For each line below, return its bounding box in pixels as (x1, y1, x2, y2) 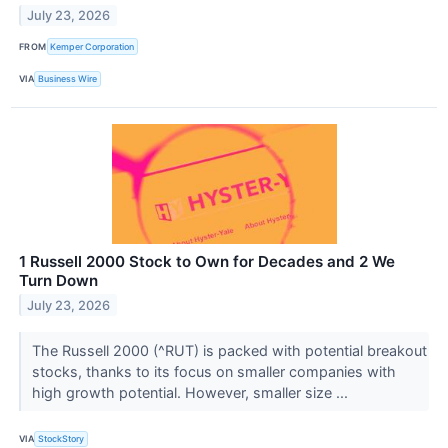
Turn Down (19, 270, 98, 290)
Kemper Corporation (50, 40, 135, 52)
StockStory (38, 433, 85, 445)
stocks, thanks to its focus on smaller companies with (31, 362, 396, 380)
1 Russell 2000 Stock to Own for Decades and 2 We (19, 251, 395, 271)
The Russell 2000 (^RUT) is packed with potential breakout (31, 341, 427, 359)
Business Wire (38, 73, 98, 85)
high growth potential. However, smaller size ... (31, 383, 352, 401)
